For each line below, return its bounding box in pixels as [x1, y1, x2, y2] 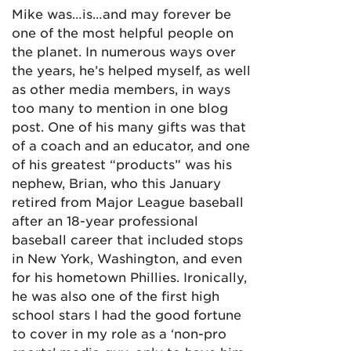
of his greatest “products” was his [12, 156, 232, 172]
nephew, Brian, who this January [12, 175, 221, 190]
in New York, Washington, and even [12, 250, 242, 266]
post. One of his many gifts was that [12, 118, 246, 134]
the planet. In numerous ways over [12, 43, 236, 59]
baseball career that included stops [12, 231, 243, 247]
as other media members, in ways [12, 81, 230, 96]
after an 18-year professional [12, 212, 198, 228]
